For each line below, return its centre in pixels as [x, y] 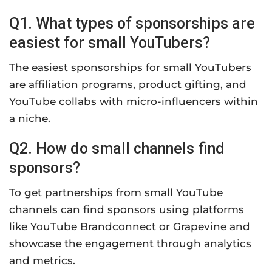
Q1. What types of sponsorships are [132, 24]
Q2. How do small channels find [117, 149]
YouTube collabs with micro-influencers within [134, 102]
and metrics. [42, 261]
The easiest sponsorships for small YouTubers [130, 68]
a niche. [30, 119]
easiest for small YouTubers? [110, 43]
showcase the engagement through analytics [130, 244]
